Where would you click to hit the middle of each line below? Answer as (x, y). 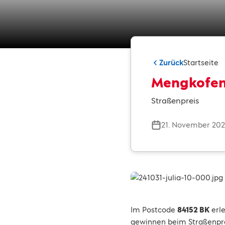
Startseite (201, 63)
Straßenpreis (175, 101)
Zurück (171, 63)
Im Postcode (154, 210)
